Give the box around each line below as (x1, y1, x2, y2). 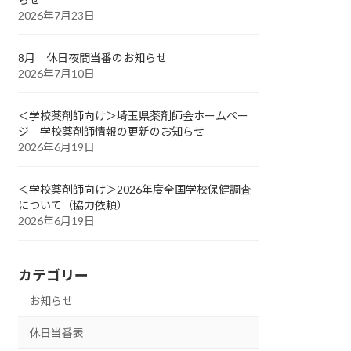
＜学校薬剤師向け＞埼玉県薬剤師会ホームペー (18, 108, 249, 122)
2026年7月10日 (18, 66, 96, 80)
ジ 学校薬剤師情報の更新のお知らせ (18, 124, 205, 138)
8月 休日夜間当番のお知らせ (18, 50, 168, 64)
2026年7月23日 (18, 8, 96, 22)
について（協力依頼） (18, 197, 128, 212)
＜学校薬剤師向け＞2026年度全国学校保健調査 (18, 182, 252, 196)
